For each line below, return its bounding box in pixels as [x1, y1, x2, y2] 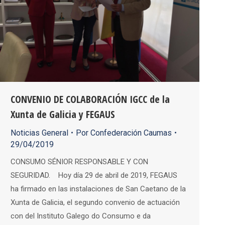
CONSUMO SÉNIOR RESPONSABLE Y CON [11, 157, 148, 166]
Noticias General [11, 128, 68, 138]
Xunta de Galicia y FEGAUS [11, 107, 115, 121]
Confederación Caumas [90, 128, 172, 138]
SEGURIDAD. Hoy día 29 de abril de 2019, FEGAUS [11, 170, 177, 180]
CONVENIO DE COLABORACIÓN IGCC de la [11, 92, 170, 106]
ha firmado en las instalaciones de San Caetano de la [11, 184, 186, 193]
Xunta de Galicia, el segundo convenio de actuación [11, 197, 180, 207]
